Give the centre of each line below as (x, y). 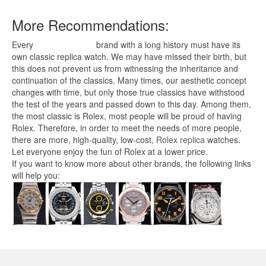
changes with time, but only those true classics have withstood (128, 92)
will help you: (36, 175)
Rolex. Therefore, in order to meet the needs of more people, (127, 127)
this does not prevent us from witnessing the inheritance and (125, 68)
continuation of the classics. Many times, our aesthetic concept (129, 80)
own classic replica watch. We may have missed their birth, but (129, 56)
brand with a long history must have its (167, 44)
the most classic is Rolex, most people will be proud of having (127, 115)
